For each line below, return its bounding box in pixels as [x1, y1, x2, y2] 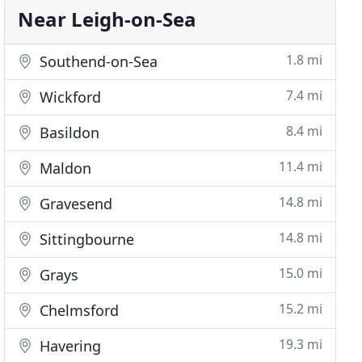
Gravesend [36, 194, 113, 213]
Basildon [36, 123, 100, 142]
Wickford [36, 87, 102, 107]
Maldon [36, 158, 92, 178]
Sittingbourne [36, 229, 135, 249]
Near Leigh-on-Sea [18, 6, 197, 32]
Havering [36, 336, 102, 356]
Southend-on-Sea [36, 52, 158, 71]
